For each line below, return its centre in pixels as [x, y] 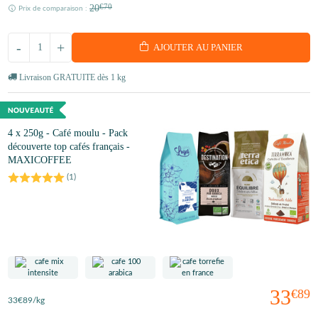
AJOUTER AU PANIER [198, 48]
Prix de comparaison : [54, 8]
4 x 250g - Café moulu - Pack [68, 133]
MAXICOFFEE [40, 160]
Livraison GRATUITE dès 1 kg [72, 77]
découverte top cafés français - [69, 147]
